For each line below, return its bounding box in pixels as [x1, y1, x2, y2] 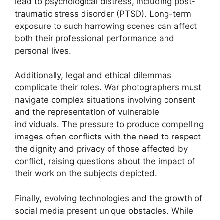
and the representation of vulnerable [15, 107, 159, 117]
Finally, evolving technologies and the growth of [15, 193, 202, 203]
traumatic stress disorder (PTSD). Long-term [15, 8, 191, 19]
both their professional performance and [15, 33, 174, 43]
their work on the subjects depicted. [15, 168, 157, 178]
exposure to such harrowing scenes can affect [15, 21, 197, 31]
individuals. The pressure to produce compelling [15, 119, 204, 129]
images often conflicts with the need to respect [15, 132, 201, 141]
